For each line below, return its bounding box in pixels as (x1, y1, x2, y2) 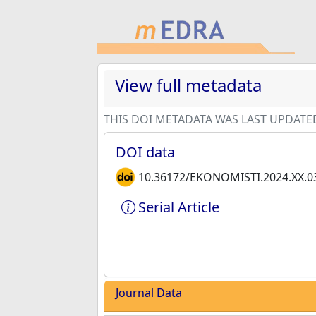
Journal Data (116, 285, 182, 300)
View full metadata (115, 73, 262, 97)
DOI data (116, 142, 175, 162)
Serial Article (138, 197, 219, 217)
